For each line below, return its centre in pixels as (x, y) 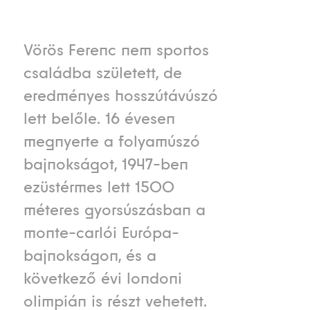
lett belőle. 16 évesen (99, 119)
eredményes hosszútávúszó (120, 96)
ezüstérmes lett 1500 (99, 187)
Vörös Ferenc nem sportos (116, 50)
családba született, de (102, 73)
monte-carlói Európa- (101, 233)
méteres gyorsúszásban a (114, 210)
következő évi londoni (102, 279)
